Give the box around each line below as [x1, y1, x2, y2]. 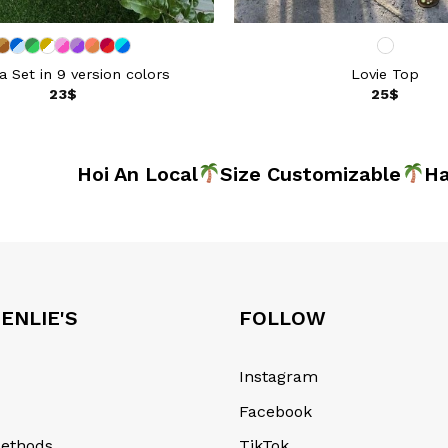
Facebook [239, 401, 312, 421]
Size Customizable [185, 162, 367, 187]
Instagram [239, 367, 318, 387]
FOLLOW [239, 306, 326, 331]
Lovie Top [351, 65, 420, 82]
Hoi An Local [41, 162, 163, 187]
